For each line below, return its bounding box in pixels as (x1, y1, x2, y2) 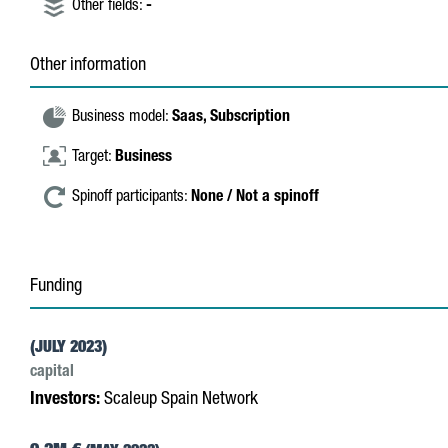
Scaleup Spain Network (100, 391, 258, 409)
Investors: (30, 391, 100, 409)
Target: (72, 150, 115, 166)
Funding (30, 278, 82, 296)
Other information (30, 57, 146, 75)
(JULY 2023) (30, 341, 107, 357)
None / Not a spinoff (191, 190, 319, 206)
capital (30, 365, 74, 381)
